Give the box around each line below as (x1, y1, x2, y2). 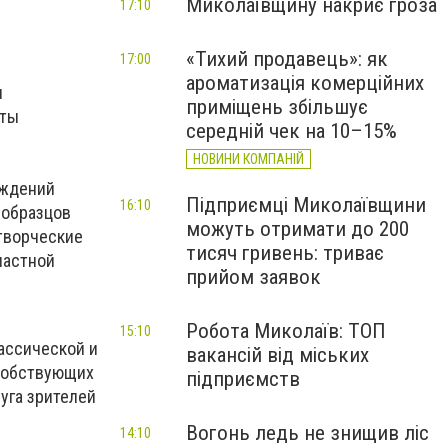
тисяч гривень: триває (186, 241, 384, 265)
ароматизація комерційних (186, 71, 424, 95)
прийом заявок (186, 265, 321, 289)
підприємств (186, 367, 300, 391)
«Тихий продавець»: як (186, 47, 388, 71)
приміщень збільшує (186, 95, 368, 119)
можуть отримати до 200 (186, 217, 409, 241)
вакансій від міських (186, 343, 369, 367)
